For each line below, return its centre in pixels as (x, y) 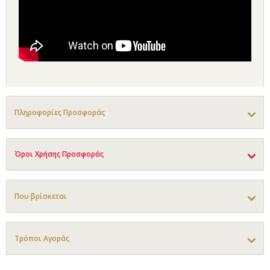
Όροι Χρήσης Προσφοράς (59, 154)
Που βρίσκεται (41, 196)
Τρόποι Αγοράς (42, 238)
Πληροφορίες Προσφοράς (60, 112)
